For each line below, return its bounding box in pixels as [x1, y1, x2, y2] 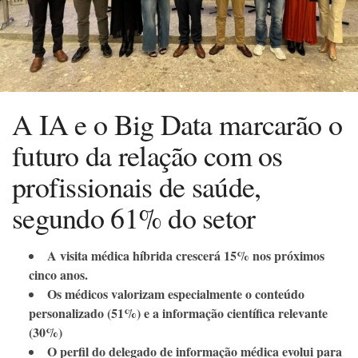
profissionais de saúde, [12, 166, 261, 205]
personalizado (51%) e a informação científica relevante [29, 303, 328, 322]
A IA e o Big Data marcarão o [12, 104, 342, 143]
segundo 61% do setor [12, 197, 256, 237]
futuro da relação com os [12, 135, 283, 174]
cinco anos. [29, 265, 88, 284]
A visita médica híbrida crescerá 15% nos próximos [47, 245, 324, 265]
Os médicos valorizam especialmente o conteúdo [47, 284, 304, 303]
